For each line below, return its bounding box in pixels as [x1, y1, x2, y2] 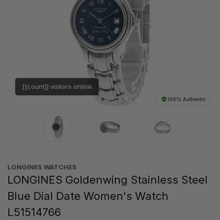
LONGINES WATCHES [7, 163, 77, 171]
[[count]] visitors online [22, 82, 92, 90]
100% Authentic [167, 96, 206, 102]
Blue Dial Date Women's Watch [7, 189, 168, 202]
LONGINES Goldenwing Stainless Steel [7, 173, 208, 186]
